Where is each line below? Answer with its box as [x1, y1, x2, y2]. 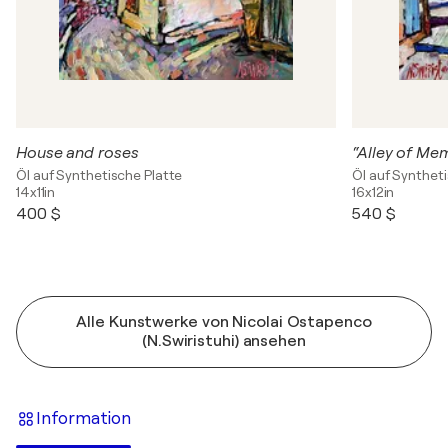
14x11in [16, 184, 56, 200]
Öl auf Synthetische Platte [16, 167, 183, 183]
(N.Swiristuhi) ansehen [142, 332, 306, 350]
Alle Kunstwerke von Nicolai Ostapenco [76, 313, 372, 331]
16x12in [352, 184, 395, 200]
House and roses [16, 144, 139, 162]
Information [36, 408, 131, 428]
